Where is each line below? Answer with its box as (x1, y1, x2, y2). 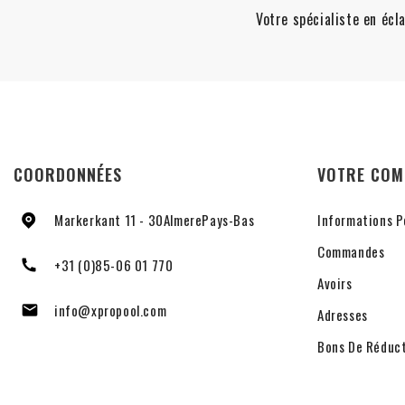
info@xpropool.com (54, 300, 167, 321)
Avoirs (317, 273, 353, 294)
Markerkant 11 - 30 (54, 210, 164, 231)
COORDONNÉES (14, 163, 122, 187)
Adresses (317, 305, 368, 325)
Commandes (317, 241, 385, 262)
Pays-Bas (202, 210, 255, 231)
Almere (163, 210, 202, 231)
